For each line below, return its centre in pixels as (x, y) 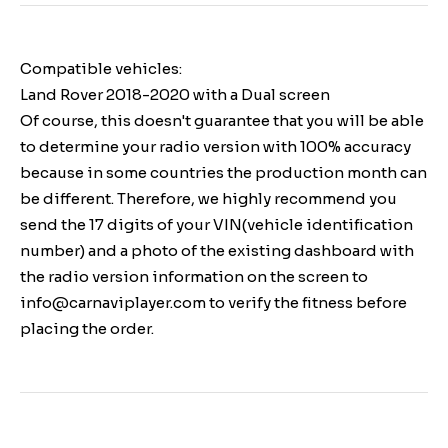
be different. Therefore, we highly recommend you (208, 198)
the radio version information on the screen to (194, 276)
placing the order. (87, 328)
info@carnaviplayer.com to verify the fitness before (213, 302)
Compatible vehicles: (101, 68)
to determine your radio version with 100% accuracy (215, 146)
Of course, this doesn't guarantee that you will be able (222, 120)
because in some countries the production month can (223, 172)
